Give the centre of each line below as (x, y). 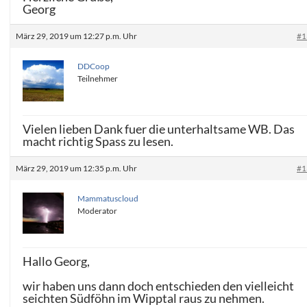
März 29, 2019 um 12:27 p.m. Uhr (77, 36)
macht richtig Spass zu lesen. (98, 142)
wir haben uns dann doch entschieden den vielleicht (159, 286)
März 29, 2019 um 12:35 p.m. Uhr (77, 169)
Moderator (98, 211)
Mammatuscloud (108, 199)
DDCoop (94, 66)
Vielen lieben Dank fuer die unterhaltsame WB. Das (159, 129)
